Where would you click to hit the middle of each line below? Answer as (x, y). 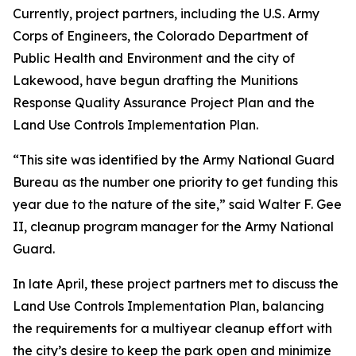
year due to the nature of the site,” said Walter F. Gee (177, 204)
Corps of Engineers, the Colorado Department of (161, 36)
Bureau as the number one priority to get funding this (175, 182)
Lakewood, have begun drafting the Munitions (155, 80)
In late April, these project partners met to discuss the (176, 284)
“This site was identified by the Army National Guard (174, 160)
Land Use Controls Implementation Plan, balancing (168, 306)
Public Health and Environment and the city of (154, 58)
